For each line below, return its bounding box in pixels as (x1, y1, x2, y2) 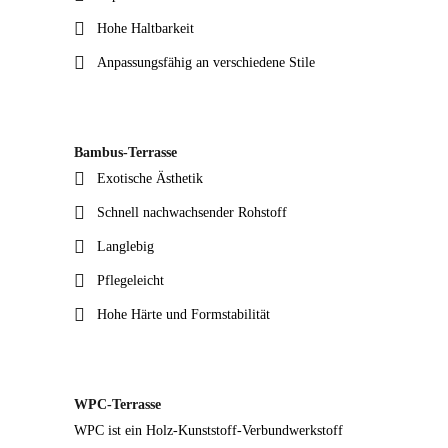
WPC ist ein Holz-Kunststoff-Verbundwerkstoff (74, 423, 343, 439)
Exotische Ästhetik (97, 171, 203, 187)
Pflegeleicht (97, 273, 164, 289)
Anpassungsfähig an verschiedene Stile (97, 55, 315, 71)
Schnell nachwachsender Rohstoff (97, 205, 287, 221)
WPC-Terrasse (74, 397, 161, 413)
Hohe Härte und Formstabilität (97, 307, 270, 323)
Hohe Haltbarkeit (97, 21, 194, 37)
